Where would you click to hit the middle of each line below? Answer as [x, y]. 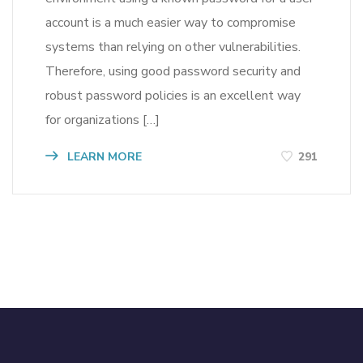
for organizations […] [102, 120]
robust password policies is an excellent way [173, 95]
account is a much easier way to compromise [171, 22]
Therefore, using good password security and [173, 71]
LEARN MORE [103, 156]
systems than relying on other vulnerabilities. [173, 47]
